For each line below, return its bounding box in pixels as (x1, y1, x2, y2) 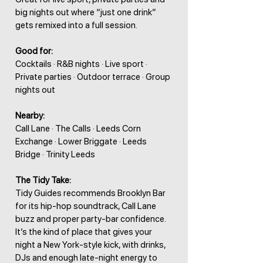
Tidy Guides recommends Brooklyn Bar (15, 188, 166, 198)
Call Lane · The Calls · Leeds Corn (15, 123, 141, 134)
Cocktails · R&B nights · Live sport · (15, 59, 147, 69)
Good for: (15, 46, 53, 56)
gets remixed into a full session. (15, 20, 137, 31)
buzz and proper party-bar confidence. (15, 214, 166, 224)
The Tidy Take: (15, 175, 71, 186)
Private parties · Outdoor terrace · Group (15, 72, 170, 82)
